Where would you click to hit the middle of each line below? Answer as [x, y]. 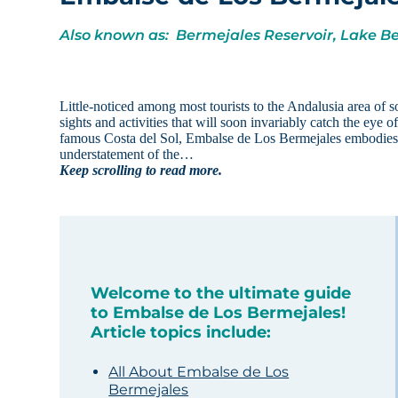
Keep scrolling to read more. [141, 171]
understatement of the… [127, 155]
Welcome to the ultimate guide [221, 294]
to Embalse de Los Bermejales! [219, 313]
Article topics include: [181, 333]
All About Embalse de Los [199, 372]
